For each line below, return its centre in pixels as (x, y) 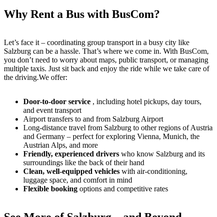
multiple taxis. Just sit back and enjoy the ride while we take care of (107, 68)
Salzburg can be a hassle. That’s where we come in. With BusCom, (106, 51)
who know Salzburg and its (162, 154)
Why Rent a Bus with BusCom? (82, 14)
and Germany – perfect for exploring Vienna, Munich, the (111, 136)
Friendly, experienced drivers (71, 154)
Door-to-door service (57, 101)
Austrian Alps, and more (61, 145)
